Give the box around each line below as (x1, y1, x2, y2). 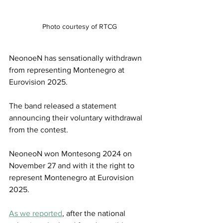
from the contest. (9, 125, 68, 134)
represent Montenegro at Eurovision (9, 173, 136, 182)
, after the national (62, 209, 127, 218)
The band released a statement (9, 101, 118, 110)
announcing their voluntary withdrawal (9, 113, 144, 122)
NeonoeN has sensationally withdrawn (9, 53, 144, 62)
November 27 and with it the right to (9, 161, 136, 170)
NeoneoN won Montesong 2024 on (9, 149, 134, 158)
